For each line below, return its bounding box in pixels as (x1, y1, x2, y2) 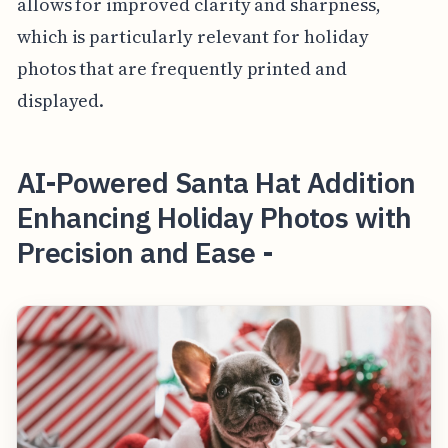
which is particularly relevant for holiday (16, 23, 369, 49)
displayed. (16, 87, 105, 113)
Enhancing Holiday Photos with (16, 198, 412, 236)
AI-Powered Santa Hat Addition (16, 163, 416, 201)
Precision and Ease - (16, 233, 274, 271)
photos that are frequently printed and (16, 55, 347, 81)
